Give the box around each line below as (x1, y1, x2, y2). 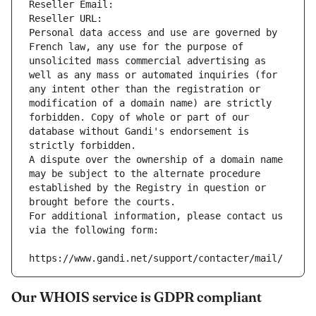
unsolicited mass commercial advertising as (29, 55, 266, 67)
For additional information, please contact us (29, 210, 283, 222)
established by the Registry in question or (29, 182, 266, 194)
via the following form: (29, 224, 159, 236)
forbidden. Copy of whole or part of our (29, 111, 249, 123)
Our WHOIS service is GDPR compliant (11, 288, 262, 306)
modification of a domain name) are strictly (29, 97, 272, 109)
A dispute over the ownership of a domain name (29, 154, 283, 166)
